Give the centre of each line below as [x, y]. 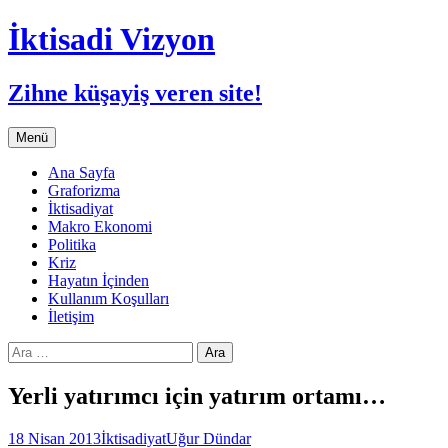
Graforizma [84, 190]
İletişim [71, 316]
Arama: [30, 349]
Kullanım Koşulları [108, 298]
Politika [72, 244]
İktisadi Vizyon [111, 39]
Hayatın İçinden [98, 280]
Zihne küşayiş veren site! [135, 92]
